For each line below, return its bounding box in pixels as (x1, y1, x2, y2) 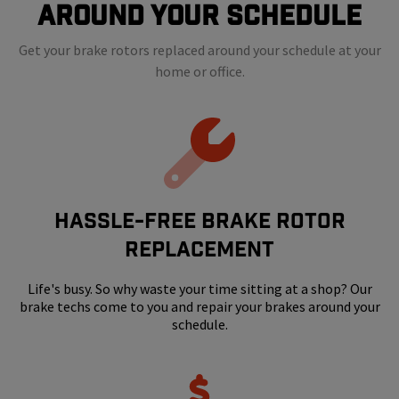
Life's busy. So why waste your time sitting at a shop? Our (27, 280, 372, 298)
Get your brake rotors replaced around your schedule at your (18, 41, 381, 60)
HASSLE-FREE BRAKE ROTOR (53, 210, 346, 232)
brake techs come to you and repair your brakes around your (19, 297, 380, 316)
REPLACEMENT (125, 239, 274, 261)
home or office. (154, 62, 245, 81)
